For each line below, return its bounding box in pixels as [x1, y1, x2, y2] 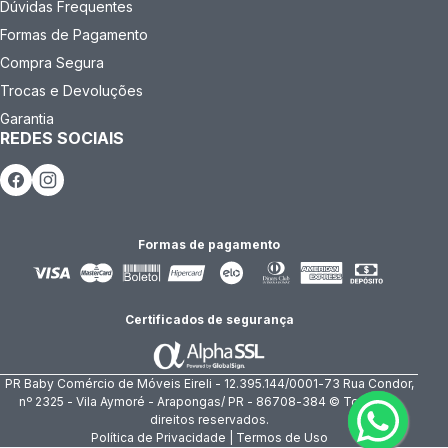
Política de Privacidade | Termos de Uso [90, 430, 328, 446]
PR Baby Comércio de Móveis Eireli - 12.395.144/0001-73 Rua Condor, [4, 376, 414, 392]
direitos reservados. [149, 412, 269, 428]
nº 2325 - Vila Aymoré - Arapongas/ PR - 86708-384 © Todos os [18, 394, 400, 410]
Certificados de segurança [124, 312, 294, 328]
